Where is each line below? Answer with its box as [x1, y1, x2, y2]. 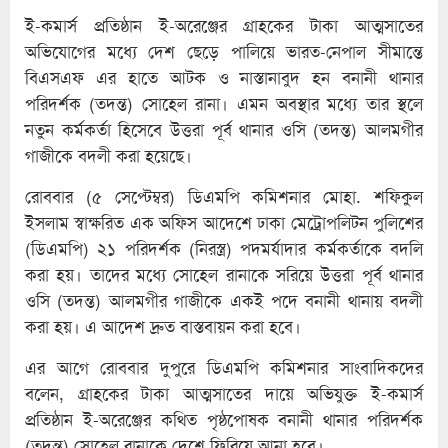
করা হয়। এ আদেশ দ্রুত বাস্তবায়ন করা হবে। [25, 315, 301, 338]
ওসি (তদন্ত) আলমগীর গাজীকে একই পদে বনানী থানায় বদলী [25, 289, 423, 312]
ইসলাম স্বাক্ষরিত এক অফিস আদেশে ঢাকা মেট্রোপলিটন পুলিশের [25, 211, 423, 234]
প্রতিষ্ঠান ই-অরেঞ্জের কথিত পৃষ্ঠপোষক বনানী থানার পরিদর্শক [25, 408, 423, 431]
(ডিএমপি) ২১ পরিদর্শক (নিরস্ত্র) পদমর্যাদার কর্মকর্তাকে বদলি [25, 237, 423, 260]
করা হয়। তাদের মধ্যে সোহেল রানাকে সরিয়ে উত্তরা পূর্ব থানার [25, 263, 423, 286]
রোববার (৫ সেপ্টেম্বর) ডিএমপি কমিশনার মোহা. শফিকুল [25, 185, 423, 208]
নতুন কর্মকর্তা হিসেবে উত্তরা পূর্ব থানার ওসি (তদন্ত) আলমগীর [25, 118, 423, 141]
